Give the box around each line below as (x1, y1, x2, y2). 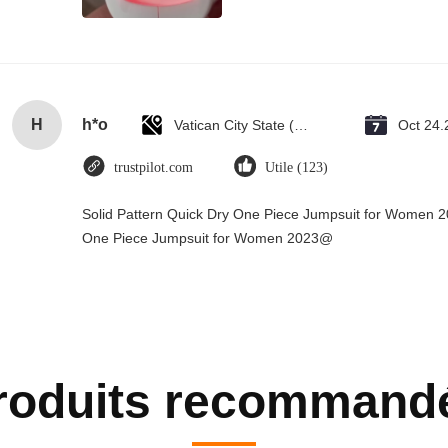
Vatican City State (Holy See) (294, 117, 308, 133)
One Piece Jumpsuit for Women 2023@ (82, 230, 333, 246)
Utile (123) (265, 160, 328, 175)
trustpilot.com (114, 160, 193, 175)
